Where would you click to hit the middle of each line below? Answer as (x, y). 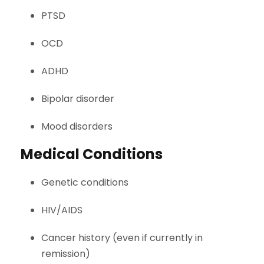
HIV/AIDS (62, 210)
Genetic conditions (85, 183)
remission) (66, 254)
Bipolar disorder (78, 99)
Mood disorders (77, 127)
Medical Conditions (92, 154)
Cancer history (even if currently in (122, 238)
